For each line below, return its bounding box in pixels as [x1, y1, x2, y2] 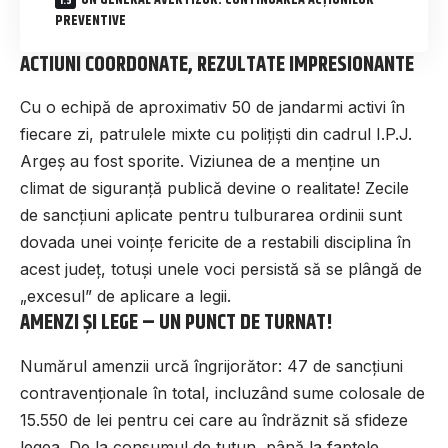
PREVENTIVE [55, 10, 126, 32]
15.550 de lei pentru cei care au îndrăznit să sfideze [20, 409, 408, 430]
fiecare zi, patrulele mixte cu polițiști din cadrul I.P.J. [20, 124, 412, 145]
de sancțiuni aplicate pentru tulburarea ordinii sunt [20, 205, 402, 226]
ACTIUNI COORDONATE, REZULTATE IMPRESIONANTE [20, 49, 414, 81]
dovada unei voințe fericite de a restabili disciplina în [20, 232, 411, 253]
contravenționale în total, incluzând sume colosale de [20, 382, 425, 403]
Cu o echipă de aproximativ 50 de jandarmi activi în [20, 97, 405, 118]
